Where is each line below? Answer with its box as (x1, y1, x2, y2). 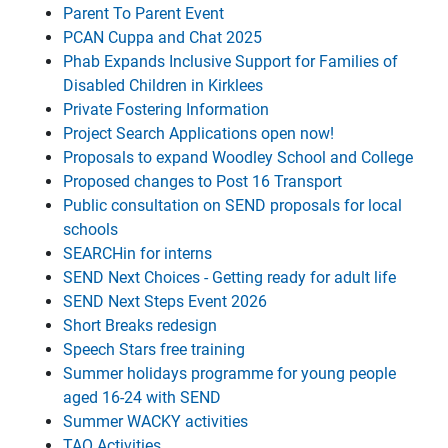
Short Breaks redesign (63, 316, 217, 335)
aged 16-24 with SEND (63, 388, 221, 407)
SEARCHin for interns (63, 244, 212, 263)
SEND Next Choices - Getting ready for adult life (63, 268, 396, 287)
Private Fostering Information (63, 100, 269, 119)
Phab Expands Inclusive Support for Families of (63, 52, 398, 71)
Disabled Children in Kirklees (63, 76, 263, 95)
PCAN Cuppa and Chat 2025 (63, 28, 262, 47)
